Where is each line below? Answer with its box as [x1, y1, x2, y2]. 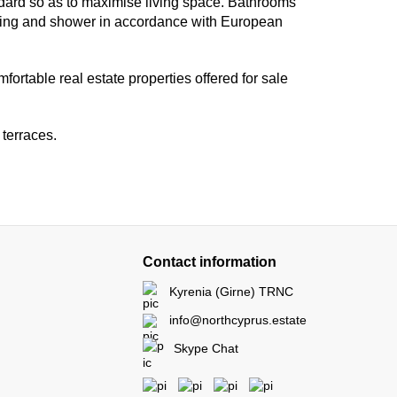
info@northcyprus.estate [169, 313, 307, 327]
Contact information [143, 254, 276, 269]
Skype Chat [174, 341, 238, 355]
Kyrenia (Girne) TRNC [169, 284, 293, 299]
